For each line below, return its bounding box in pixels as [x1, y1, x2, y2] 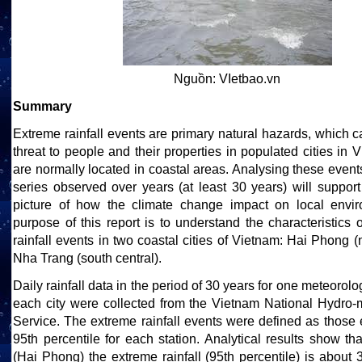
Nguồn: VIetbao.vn [174, 72, 280, 86]
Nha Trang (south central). [13, 251, 162, 265]
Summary [13, 99, 72, 113]
